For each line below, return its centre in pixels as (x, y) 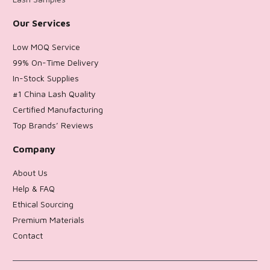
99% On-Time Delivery (56, 62)
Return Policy (38, 251)
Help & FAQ (34, 188)
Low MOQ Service (46, 46)
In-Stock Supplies (46, 78)
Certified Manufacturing (58, 109)
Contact (28, 235)
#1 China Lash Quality (54, 93)
